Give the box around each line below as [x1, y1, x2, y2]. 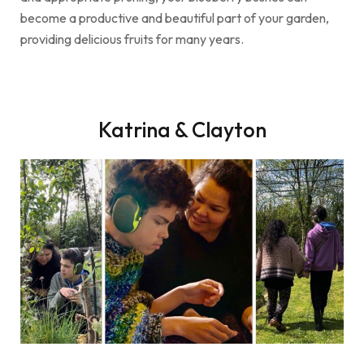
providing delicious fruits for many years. [20, 30, 244, 47]
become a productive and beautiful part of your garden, [20, 9, 329, 26]
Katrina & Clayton [97, 115, 266, 143]
